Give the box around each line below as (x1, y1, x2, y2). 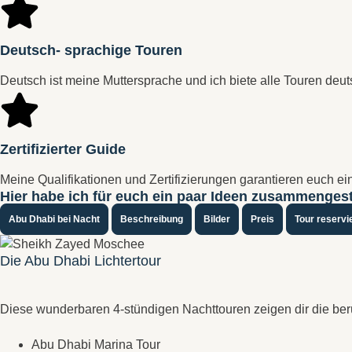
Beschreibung (120, 214, 183, 225)
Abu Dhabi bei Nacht (9, 214, 100, 225)
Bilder (203, 214, 230, 225)
